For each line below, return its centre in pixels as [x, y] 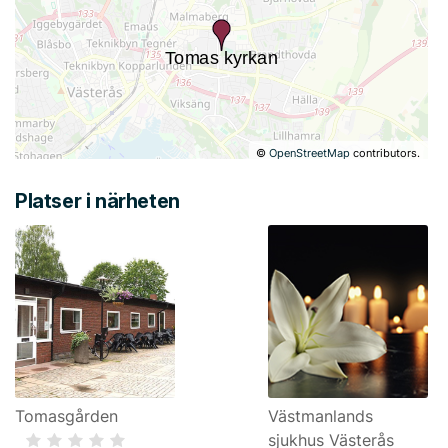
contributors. [385, 153]
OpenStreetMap [310, 153]
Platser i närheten [97, 201]
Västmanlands [320, 416]
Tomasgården [66, 416]
